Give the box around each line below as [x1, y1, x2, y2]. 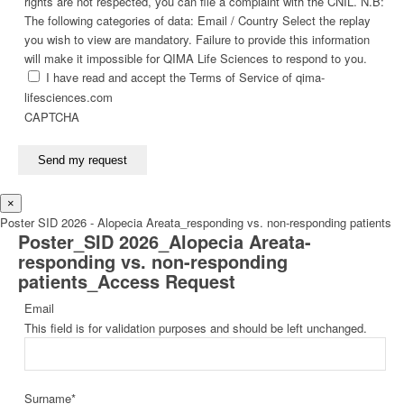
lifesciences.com [24, 87, 113, 106]
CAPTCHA [24, 107, 79, 125]
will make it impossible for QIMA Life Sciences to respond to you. [24, 49, 367, 67]
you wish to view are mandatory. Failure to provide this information [24, 30, 370, 48]
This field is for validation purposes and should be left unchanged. [24, 318, 367, 336]
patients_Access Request [18, 267, 235, 294]
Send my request [38, 152, 127, 167]
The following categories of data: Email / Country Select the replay [24, 11, 371, 29]
